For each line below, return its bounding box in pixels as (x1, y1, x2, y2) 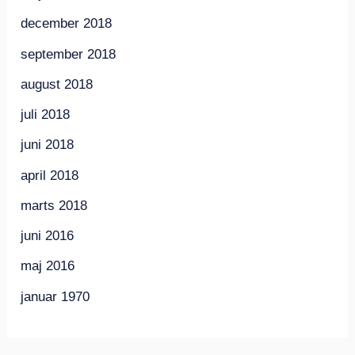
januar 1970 (21, 288, 90, 304)
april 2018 (21, 167, 79, 183)
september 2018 (21, 46, 116, 62)
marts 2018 (21, 197, 88, 213)
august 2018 (21, 76, 94, 92)
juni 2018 (21, 137, 74, 153)
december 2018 (21, 16, 113, 32)
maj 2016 (21, 258, 75, 274)
